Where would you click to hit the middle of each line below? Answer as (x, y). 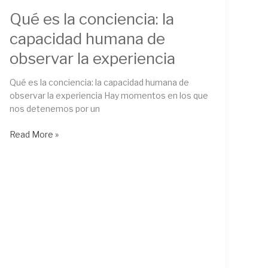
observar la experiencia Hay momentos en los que (109, 96)
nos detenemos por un (54, 109)
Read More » (34, 135)
